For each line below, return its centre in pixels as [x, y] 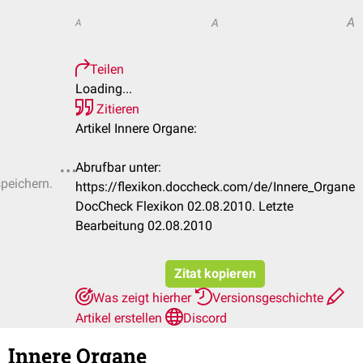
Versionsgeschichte [269, 298]
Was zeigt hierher [144, 298]
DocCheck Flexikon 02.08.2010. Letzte [184, 206]
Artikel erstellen [120, 318]
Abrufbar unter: [118, 167]
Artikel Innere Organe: [136, 128]
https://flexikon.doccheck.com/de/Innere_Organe [215, 187]
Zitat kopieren [215, 273]
